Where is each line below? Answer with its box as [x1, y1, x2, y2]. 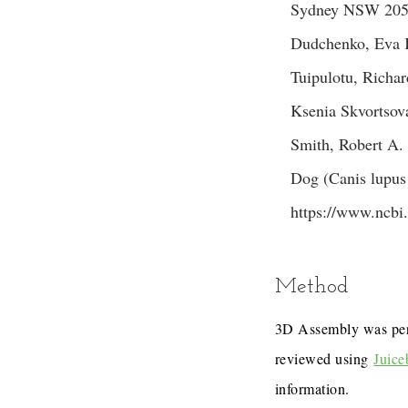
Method [275, 276, 349, 298]
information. [275, 379, 350, 398]
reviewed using [275, 349, 374, 368]
